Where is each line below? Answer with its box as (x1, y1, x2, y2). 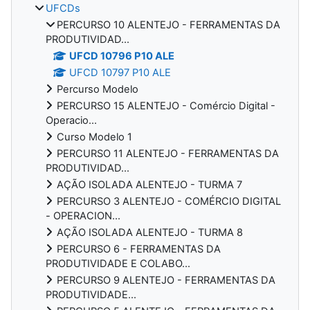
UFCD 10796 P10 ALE (69, 49, 175, 62)
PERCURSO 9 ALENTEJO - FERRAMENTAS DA (57, 273, 275, 286)
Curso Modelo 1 (57, 130, 132, 143)
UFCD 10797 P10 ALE (69, 66, 172, 79)
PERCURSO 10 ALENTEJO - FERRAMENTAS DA (57, 18, 280, 31)
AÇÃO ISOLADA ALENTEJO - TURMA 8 (57, 226, 243, 239)
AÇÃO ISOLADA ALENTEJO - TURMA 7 (57, 178, 242, 191)
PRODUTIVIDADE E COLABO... (46, 257, 190, 270)
